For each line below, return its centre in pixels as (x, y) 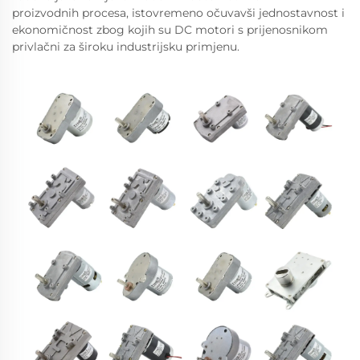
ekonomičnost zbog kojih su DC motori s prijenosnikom (170, 30)
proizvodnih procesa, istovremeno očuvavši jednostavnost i (178, 13)
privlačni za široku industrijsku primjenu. (126, 47)
